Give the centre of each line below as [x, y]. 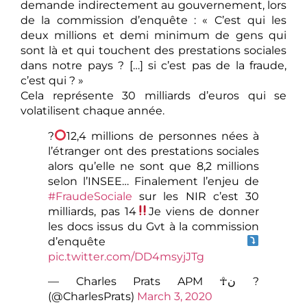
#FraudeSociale [90, 196]
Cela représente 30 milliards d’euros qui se [153, 96]
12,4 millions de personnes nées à [163, 136]
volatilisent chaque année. [93, 111]
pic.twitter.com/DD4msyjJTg [126, 256]
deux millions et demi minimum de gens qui [153, 36]
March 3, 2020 [175, 297]
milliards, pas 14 [92, 211]
